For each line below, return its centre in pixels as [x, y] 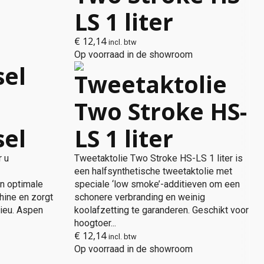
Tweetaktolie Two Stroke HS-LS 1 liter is [159, 158]
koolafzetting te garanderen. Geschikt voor [162, 210]
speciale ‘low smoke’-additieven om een [157, 184]
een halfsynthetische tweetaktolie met [154, 171]
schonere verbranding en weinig [140, 197]
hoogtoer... [95, 223]
